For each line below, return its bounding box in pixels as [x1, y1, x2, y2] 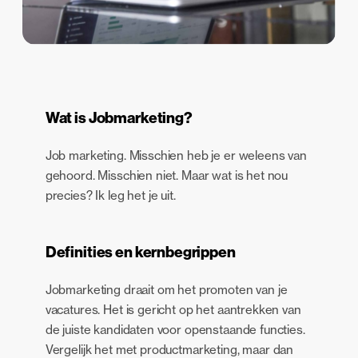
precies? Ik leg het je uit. [45, 188, 176, 204]
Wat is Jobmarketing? [45, 109, 193, 128]
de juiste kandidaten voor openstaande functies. [45, 321, 305, 337]
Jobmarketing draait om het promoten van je [45, 281, 288, 297]
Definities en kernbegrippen [45, 242, 236, 261]
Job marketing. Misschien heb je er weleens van [45, 148, 307, 164]
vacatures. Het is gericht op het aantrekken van [45, 301, 301, 317]
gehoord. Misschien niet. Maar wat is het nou [45, 168, 288, 184]
